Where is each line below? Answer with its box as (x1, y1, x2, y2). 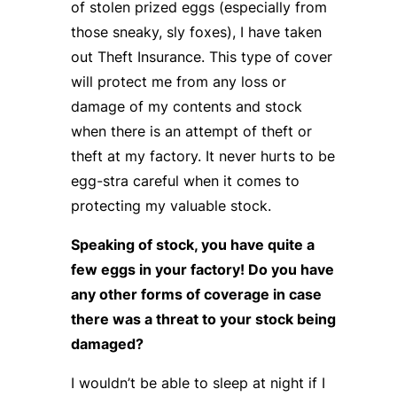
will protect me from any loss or (70, 72, 286, 90)
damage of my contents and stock (70, 97, 302, 115)
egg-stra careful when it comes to (70, 171, 300, 190)
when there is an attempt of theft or (70, 121, 312, 140)
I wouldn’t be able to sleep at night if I (70, 373, 325, 392)
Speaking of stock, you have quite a (70, 235, 315, 253)
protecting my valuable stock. (70, 196, 271, 214)
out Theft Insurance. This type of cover (70, 47, 332, 66)
